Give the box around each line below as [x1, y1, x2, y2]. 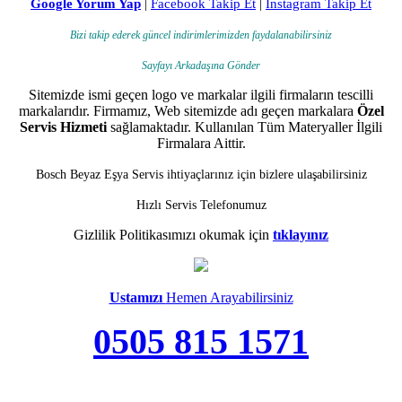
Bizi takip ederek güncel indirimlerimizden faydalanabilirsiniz [70, 29, 332, 42]
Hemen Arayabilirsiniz [165, 290, 293, 306]
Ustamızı [109, 290, 166, 306]
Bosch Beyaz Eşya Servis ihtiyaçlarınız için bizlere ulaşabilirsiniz [35, 168, 367, 182]
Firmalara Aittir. [156, 135, 246, 152]
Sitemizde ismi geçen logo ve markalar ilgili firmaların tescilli [29, 87, 373, 103]
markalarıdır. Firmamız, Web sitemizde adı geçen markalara [18, 103, 357, 119]
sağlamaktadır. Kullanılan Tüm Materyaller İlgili [107, 119, 382, 135]
